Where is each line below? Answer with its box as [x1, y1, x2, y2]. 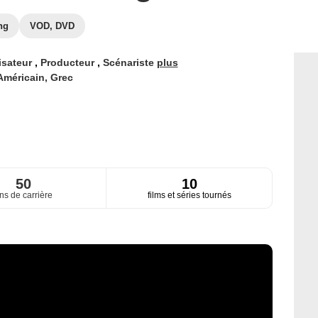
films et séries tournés [147, 190, 231, 201]
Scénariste [102, 57, 157, 68]
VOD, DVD [30, 21, 75, 31]
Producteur [40, 57, 97, 68]
